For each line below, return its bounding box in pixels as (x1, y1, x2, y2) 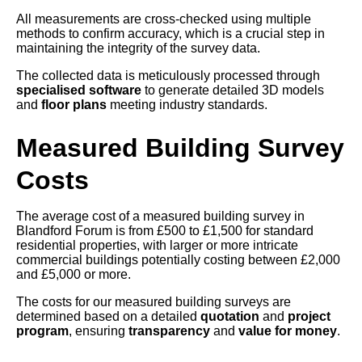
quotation (200, 309, 259, 324)
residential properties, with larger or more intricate (16, 238, 298, 253)
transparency (128, 324, 210, 339)
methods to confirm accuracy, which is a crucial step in (16, 27, 325, 41)
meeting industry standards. (107, 98, 267, 112)
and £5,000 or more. (16, 267, 131, 282)
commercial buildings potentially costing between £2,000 (16, 253, 340, 267)
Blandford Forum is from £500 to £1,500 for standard (16, 224, 314, 238)
